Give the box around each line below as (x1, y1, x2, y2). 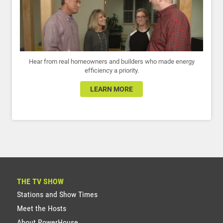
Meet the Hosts (17, 204, 66, 213)
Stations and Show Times (17, 190, 98, 199)
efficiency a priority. (84, 66, 139, 74)
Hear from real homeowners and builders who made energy (28, 57, 195, 65)
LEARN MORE (90, 85, 133, 93)
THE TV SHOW (17, 177, 64, 186)
